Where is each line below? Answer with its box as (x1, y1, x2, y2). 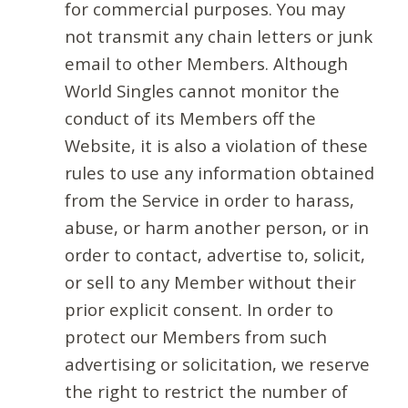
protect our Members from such (64, 325, 327, 349)
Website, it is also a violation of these (64, 134, 368, 158)
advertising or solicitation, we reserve (64, 352, 370, 376)
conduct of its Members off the (64, 107, 316, 130)
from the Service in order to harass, (64, 189, 354, 212)
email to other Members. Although (64, 52, 348, 76)
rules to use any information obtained (64, 161, 374, 185)
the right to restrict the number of (64, 380, 348, 403)
